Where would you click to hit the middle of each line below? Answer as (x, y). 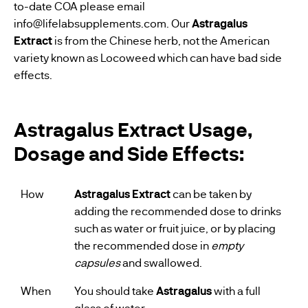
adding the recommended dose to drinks (178, 210)
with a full (236, 290)
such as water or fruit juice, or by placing (175, 228)
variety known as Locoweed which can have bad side (148, 57)
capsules (97, 262)
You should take (115, 290)
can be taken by (211, 193)
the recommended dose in (142, 245)
